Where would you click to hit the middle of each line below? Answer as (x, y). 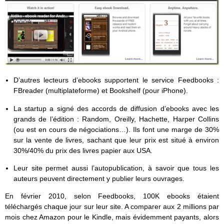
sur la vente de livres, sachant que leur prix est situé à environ (116, 140)
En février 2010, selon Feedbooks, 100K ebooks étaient (112, 196)
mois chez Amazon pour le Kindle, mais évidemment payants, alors (112, 217)
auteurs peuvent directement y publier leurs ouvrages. (99, 178)
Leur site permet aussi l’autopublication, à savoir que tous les (116, 168)
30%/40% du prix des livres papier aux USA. (83, 150)
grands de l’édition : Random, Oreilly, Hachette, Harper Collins (116, 119)
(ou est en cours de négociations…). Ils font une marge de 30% (116, 129)
